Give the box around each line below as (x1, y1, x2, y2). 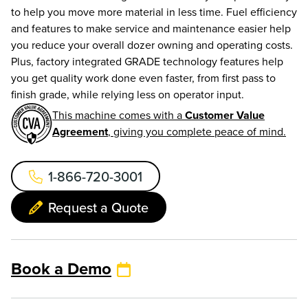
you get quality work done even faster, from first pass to (11, 70, 276, 87)
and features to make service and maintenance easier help (11, 21, 291, 37)
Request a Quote (48, 197, 148, 218)
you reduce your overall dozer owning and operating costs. (11, 37, 293, 54)
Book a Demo (11, 256, 111, 281)
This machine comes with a (52, 107, 185, 124)
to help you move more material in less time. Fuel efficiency (11, 4, 297, 21)
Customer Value (185, 107, 265, 124)
